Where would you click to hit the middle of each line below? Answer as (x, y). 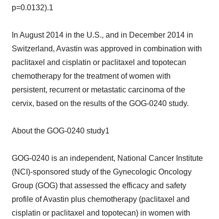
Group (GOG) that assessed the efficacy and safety (99, 186)
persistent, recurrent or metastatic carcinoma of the (99, 90)
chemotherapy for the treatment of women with (91, 76)
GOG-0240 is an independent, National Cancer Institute (107, 158)
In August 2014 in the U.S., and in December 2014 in (102, 35)
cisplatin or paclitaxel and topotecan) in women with (101, 213)
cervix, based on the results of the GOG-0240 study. (100, 103)
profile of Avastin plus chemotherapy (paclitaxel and (101, 199)
